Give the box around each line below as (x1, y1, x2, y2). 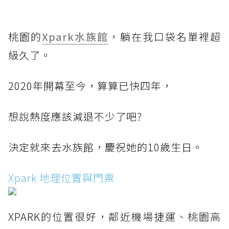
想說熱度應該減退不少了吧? (8, 109, 142, 124)
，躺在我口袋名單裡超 (108, 29, 221, 44)
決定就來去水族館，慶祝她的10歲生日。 (8, 140, 203, 155)
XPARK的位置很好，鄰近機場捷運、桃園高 (8, 209, 221, 224)
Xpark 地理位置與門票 (8, 170, 114, 186)
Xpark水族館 (42, 29, 109, 44)
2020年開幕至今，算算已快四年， (8, 78, 172, 94)
